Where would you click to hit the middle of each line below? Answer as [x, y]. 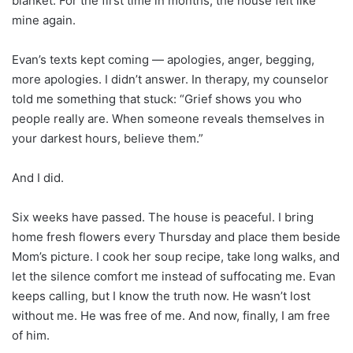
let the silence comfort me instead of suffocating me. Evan [174, 276]
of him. [31, 335]
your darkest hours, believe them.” [108, 138]
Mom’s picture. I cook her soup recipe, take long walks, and [176, 256]
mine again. [44, 20]
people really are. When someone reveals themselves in [168, 118]
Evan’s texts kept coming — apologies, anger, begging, [163, 59]
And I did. [38, 177]
